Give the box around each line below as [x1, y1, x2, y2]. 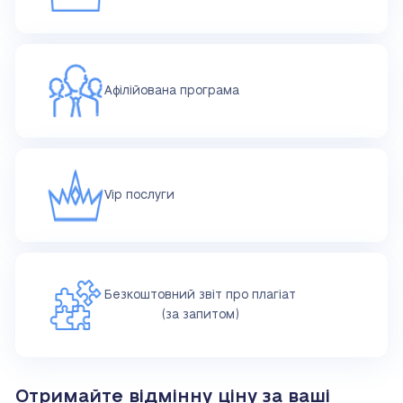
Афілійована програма [104, 85, 239, 98]
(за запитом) [161, 309, 239, 322]
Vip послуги [104, 189, 175, 202]
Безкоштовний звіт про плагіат [104, 289, 296, 302]
